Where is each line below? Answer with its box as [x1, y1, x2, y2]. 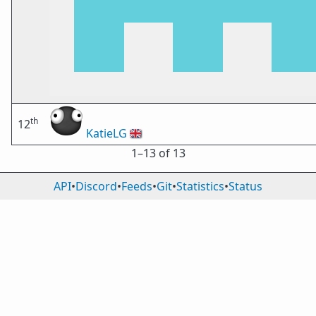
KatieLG [86, 126, 127, 141]
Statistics [176, 178, 224, 194]
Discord [75, 178, 117, 194]
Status [229, 178, 262, 194]
